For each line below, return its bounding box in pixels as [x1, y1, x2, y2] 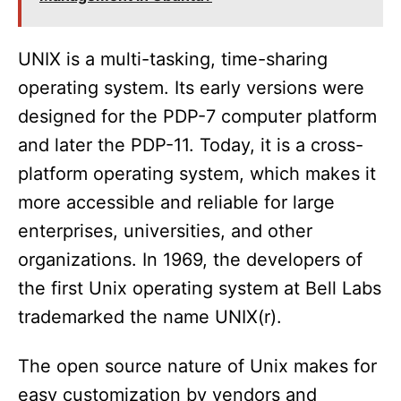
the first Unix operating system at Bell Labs [18, 277, 381, 300]
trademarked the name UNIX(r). [18, 306, 282, 328]
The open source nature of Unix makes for [18, 355, 377, 378]
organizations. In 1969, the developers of [18, 249, 363, 271]
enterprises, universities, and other [18, 220, 312, 243]
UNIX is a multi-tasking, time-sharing [18, 48, 328, 71]
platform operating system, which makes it [18, 163, 376, 185]
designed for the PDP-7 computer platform [18, 106, 377, 128]
